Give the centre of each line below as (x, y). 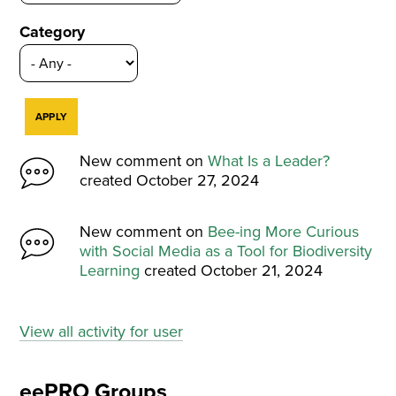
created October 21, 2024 (232, 270)
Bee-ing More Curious (284, 231)
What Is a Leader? (269, 160)
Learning (110, 270)
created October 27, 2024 (170, 180)
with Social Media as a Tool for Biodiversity (226, 251)
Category (53, 32)
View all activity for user (102, 331)
